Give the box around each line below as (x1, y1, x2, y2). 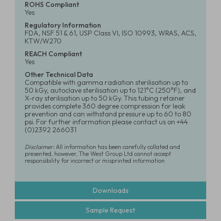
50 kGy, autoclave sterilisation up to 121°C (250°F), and (25, 86, 196, 95)
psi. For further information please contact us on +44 (25, 117, 188, 126)
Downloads (92, 186, 129, 195)
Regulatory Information (25, 21, 101, 30)
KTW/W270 (25, 37, 62, 45)
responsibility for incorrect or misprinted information (25, 157, 165, 164)
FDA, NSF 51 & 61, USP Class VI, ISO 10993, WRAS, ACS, (25, 29, 196, 37)
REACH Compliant (25, 49, 82, 58)
